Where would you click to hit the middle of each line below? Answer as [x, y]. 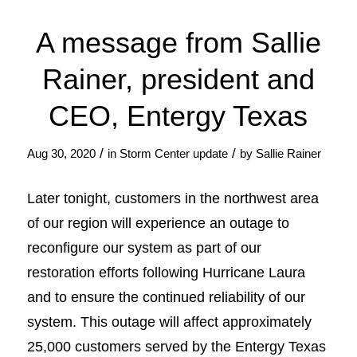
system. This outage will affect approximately [169, 321]
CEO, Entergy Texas [178, 116]
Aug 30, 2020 [61, 154]
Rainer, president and [178, 80]
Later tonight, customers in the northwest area [173, 198]
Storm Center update [173, 154]
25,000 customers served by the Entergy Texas [176, 346]
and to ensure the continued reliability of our [166, 296]
